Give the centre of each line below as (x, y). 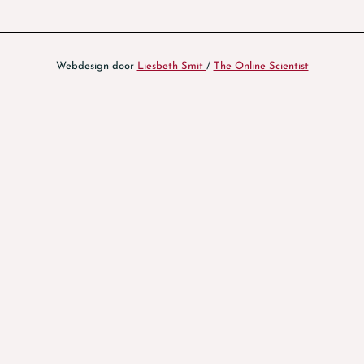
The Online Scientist (261, 66)
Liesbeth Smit (171, 66)
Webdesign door (96, 66)
